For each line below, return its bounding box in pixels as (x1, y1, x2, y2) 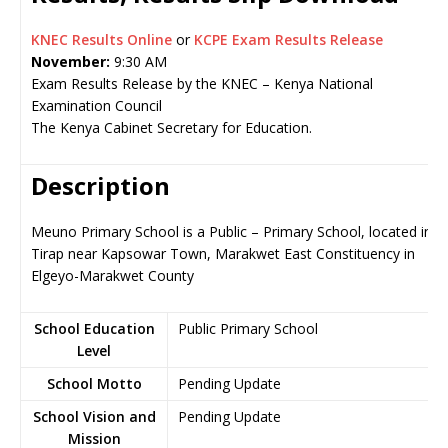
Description (31, 169, 170, 202)
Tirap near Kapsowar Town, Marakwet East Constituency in (31, 244, 415, 263)
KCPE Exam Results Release (194, 30, 383, 49)
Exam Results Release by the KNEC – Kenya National (31, 74, 373, 93)
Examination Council (31, 96, 162, 115)
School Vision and (32, 407, 156, 426)
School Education (33, 319, 155, 338)
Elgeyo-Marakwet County (31, 266, 194, 285)
